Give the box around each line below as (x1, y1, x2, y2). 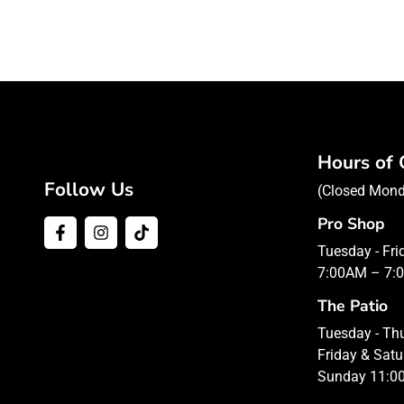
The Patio (317, 295, 388, 317)
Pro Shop (317, 213, 385, 235)
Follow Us (44, 177, 134, 203)
